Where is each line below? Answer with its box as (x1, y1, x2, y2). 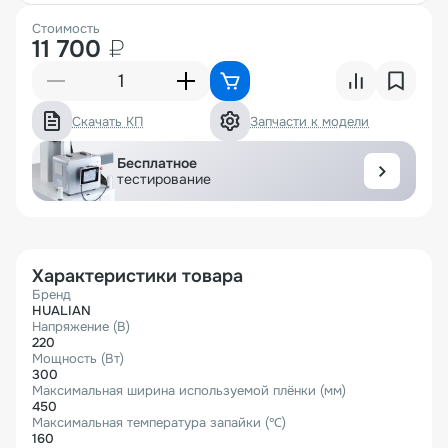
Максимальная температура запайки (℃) (32, 414, 286, 432)
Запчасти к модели (250, 112, 369, 130)
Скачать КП (72, 112, 143, 130)
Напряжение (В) (32, 318, 130, 336)
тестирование (117, 170, 211, 189)
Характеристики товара (32, 265, 243, 288)
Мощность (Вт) (32, 350, 124, 368)
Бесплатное (117, 154, 197, 173)
